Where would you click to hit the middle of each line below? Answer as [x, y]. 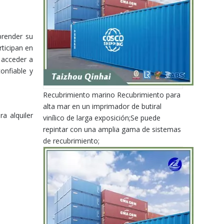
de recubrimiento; [71, 141]
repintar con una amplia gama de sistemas [112, 129]
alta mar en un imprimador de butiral [102, 106]
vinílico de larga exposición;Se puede [102, 118]
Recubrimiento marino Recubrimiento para [112, 95]
